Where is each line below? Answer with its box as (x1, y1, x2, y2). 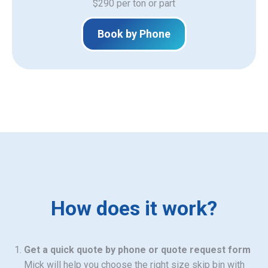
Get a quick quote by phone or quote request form (24, 243, 251, 255)
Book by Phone (98, 27, 170, 40)
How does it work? (51, 196, 217, 220)
